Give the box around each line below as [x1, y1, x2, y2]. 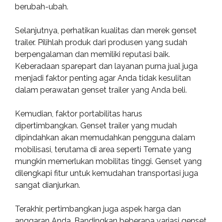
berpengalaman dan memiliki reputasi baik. [15, 50, 170, 59]
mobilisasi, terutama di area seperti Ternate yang [15, 145, 191, 154]
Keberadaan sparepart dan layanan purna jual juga [15, 61, 198, 71]
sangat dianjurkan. [15, 180, 80, 190]
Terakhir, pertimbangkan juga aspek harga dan [15, 204, 181, 214]
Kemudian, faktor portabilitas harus [15, 109, 142, 118]
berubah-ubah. [15, 2, 68, 11]
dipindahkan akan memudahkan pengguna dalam [15, 133, 195, 142]
